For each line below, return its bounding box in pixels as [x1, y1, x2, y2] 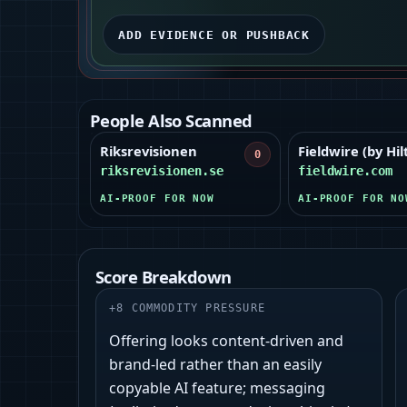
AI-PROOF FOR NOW [100, 193, 214, 205]
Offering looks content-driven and [109, 331, 343, 352]
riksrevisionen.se [100, 164, 223, 179]
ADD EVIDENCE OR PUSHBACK [118, 27, 310, 42]
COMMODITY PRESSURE [131, 302, 265, 315]
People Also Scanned [90, 109, 253, 133]
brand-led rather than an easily [109, 354, 322, 375]
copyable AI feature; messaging [109, 378, 325, 399]
